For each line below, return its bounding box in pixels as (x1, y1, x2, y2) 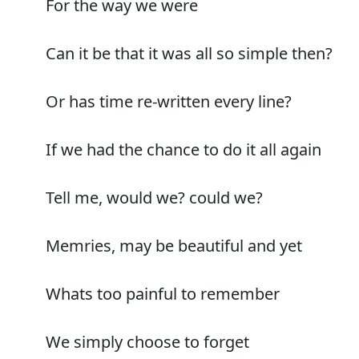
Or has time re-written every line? (46, 90, 292, 112)
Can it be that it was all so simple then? (46, 42, 333, 64)
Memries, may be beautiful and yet (46, 234, 302, 256)
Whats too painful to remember (46, 282, 280, 305)
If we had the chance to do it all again (46, 138, 321, 160)
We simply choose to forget (46, 330, 249, 353)
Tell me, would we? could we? (46, 186, 263, 208)
